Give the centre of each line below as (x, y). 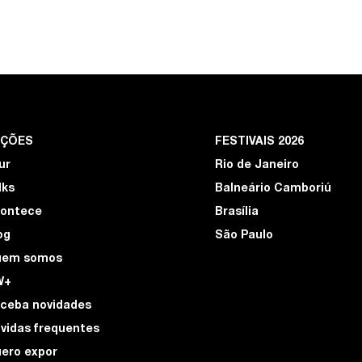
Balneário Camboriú (273, 189)
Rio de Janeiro (257, 165)
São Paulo (244, 236)
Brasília (237, 212)
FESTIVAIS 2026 (259, 142)
